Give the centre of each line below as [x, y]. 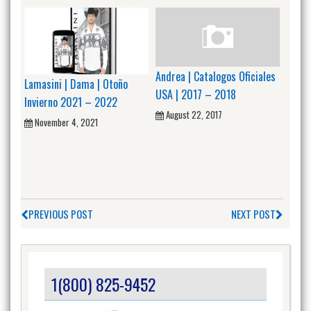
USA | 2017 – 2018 [196, 94]
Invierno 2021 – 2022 [71, 102]
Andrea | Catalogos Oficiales [216, 76]
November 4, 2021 [66, 122]
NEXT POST [253, 214]
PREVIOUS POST [61, 214]
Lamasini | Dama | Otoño [76, 84]
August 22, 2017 [194, 114]
